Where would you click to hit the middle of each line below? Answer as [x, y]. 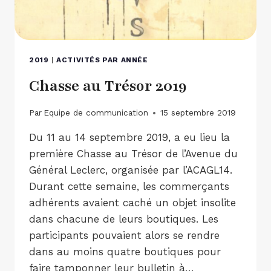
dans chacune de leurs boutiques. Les [124, 219]
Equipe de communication [96, 113]
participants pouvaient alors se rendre [124, 236]
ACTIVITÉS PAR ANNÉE [102, 60]
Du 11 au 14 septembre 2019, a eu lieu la [129, 138]
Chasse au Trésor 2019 [108, 86]
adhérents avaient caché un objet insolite [132, 203]
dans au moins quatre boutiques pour [125, 252]
